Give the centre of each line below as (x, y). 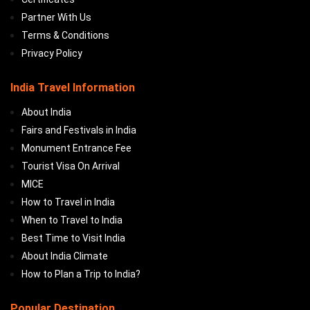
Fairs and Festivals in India (79, 130)
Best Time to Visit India (73, 238)
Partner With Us (56, 17)
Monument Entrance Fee (76, 148)
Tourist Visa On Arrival (71, 166)
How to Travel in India (68, 202)
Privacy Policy (52, 53)
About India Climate (65, 256)
